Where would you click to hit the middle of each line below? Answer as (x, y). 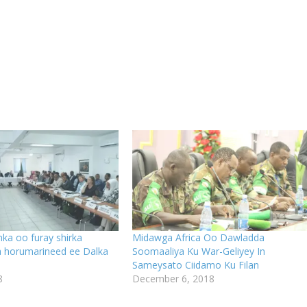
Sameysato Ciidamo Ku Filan (195, 265)
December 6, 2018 (173, 278)
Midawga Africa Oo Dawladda (198, 237)
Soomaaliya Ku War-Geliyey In (198, 251)
